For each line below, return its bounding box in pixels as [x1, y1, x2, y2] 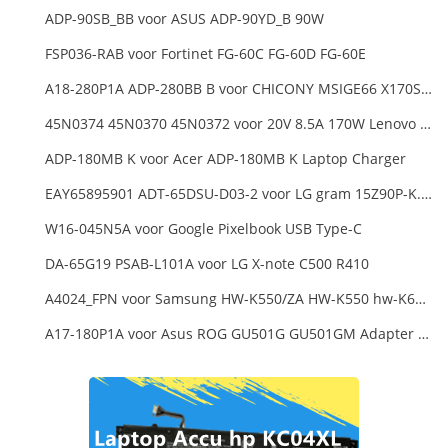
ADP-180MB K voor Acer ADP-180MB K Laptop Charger [45, 148, 406, 168]
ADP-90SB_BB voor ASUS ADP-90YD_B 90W [45, 8, 324, 28]
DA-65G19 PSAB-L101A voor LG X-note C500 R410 [45, 253, 369, 273]
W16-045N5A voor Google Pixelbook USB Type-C [45, 218, 362, 238]
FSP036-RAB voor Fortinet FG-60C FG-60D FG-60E [45, 43, 366, 63]
